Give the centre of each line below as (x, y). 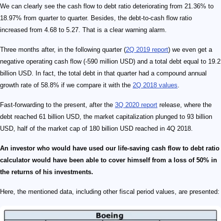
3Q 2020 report (136, 105)
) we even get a (190, 49)
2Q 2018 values (155, 85)
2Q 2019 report (147, 49)
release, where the (184, 105)
